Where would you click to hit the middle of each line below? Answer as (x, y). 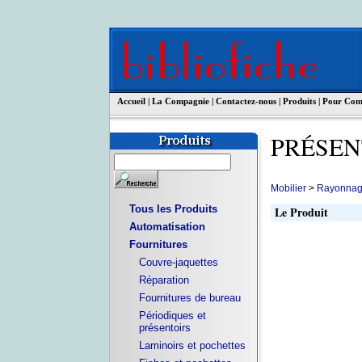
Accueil (131, 101)
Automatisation (167, 227)
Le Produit (301, 212)
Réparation (164, 280)
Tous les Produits (173, 209)
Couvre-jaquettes (178, 262)
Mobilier (288, 188)
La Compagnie (180, 101)
